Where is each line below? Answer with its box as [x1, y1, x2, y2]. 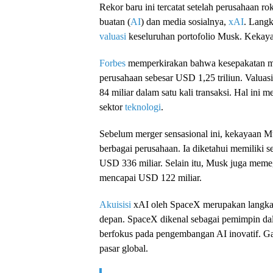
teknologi [125, 101, 161, 112]
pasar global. [99, 243, 148, 253]
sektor [99, 101, 125, 112]
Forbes [99, 57, 126, 68]
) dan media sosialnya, [141, 16, 229, 27]
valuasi [99, 30, 126, 41]
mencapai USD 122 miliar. [99, 172, 202, 183]
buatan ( [99, 16, 130, 27]
